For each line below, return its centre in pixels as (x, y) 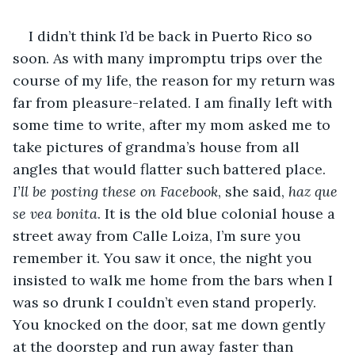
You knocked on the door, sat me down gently (171, 324)
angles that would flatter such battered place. (171, 169)
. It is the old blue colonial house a (218, 213)
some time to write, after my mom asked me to (174, 124)
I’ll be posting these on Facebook (115, 191)
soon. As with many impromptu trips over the (170, 58)
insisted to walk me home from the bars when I (175, 280)
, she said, (253, 191)
